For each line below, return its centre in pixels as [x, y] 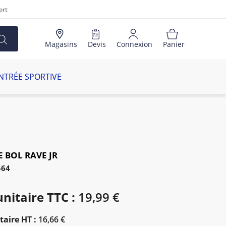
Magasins [61, 44]
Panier [174, 44]
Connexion [134, 44]
